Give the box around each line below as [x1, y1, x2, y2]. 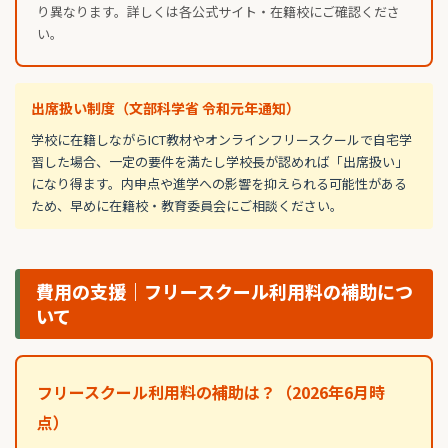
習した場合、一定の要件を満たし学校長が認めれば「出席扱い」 [31, 152, 408, 172]
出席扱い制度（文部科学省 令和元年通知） [31, 98, 300, 119]
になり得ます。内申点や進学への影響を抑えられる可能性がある [31, 174, 407, 194]
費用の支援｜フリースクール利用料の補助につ [36, 278, 413, 305]
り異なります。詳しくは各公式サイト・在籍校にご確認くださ [37, 2, 400, 22]
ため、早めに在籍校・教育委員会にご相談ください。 [31, 196, 343, 216]
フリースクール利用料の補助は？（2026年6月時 [37, 380, 385, 405]
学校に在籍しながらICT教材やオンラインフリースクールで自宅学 [31, 130, 412, 150]
